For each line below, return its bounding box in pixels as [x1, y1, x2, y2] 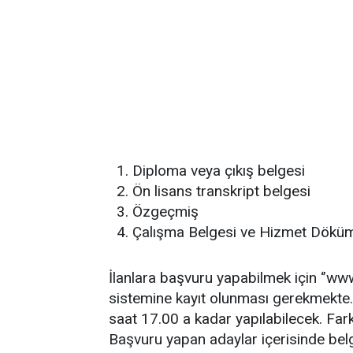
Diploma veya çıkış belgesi [132, 162, 305, 180]
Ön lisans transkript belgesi [132, 182, 310, 200]
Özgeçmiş [132, 203, 199, 221]
